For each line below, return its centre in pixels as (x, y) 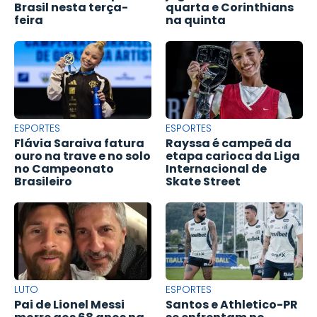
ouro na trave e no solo (82, 156)
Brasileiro (43, 181)
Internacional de (216, 168)
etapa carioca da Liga (233, 156)
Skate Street (203, 181)
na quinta (196, 20)
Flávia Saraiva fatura (79, 143)
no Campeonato (64, 168)
